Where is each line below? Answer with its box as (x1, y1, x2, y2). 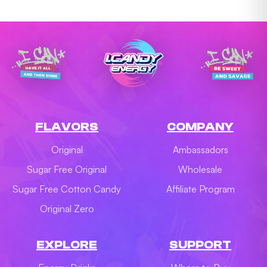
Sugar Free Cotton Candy (13, 183, 121, 195)
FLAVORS (35, 120, 98, 133)
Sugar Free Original (27, 163, 107, 175)
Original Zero (39, 203, 94, 215)
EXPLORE (36, 238, 97, 252)
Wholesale (178, 163, 222, 175)
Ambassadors (172, 144, 228, 156)
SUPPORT (169, 238, 231, 252)
